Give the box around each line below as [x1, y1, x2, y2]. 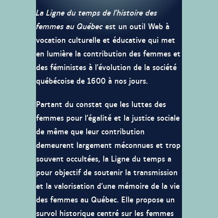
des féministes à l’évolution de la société [36, 60, 177, 73]
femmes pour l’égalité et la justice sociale [36, 111, 180, 124]
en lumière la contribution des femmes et [36, 47, 181, 59]
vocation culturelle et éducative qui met [36, 33, 175, 46]
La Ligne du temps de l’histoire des [36, 6, 157, 18]
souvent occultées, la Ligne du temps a [36, 152, 171, 164]
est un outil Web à [103, 19, 169, 32]
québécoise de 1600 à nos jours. [36, 74, 148, 87]
